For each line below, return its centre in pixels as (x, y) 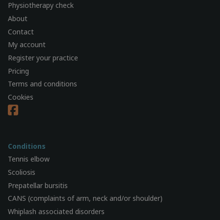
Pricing (18, 71)
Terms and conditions (42, 84)
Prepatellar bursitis (38, 185)
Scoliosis (22, 172)
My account (27, 45)
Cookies (21, 97)
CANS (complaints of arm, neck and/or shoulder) (85, 198)
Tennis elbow (29, 159)
